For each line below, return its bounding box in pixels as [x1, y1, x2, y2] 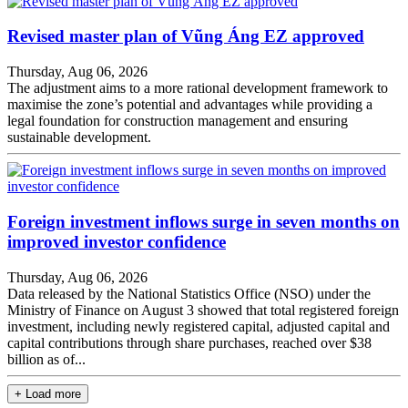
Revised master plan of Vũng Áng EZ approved [7, 26, 364, 46]
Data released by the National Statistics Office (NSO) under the [7, 285, 371, 301]
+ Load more [15, 386, 81, 401]
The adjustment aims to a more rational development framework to [7, 80, 388, 97]
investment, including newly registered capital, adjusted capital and [7, 318, 390, 334]
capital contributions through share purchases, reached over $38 [7, 334, 372, 351]
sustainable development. [7, 129, 151, 146]
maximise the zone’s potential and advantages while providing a [7, 97, 372, 113]
